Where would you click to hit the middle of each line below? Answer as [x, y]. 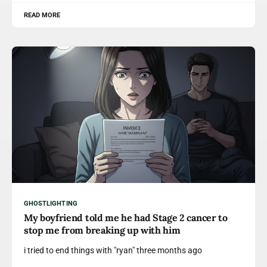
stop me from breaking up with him [102, 230]
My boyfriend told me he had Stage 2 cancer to [126, 218]
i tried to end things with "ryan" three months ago [113, 250]
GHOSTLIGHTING [51, 204]
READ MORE [42, 15]
